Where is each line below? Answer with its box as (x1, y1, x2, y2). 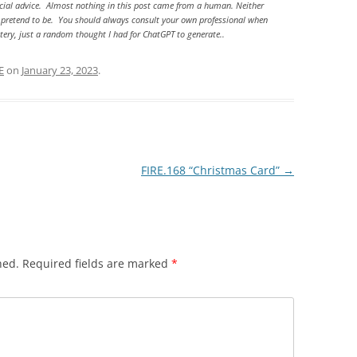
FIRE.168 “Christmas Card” (140, 163, 283, 178)
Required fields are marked (22, 256, 171, 271)
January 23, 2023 (22, 63, 98, 77)
